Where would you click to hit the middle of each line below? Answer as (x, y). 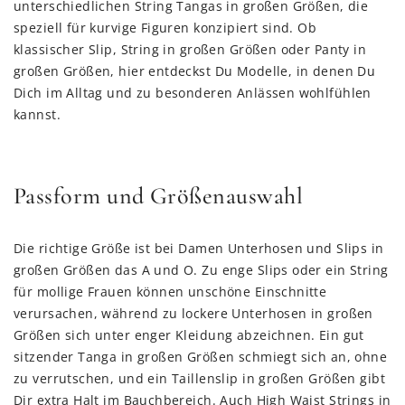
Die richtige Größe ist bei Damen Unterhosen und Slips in (199, 248)
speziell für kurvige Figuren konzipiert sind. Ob (165, 28)
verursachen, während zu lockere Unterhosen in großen (193, 313)
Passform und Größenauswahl (158, 196)
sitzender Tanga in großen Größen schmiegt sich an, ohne (201, 357)
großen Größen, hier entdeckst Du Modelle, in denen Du (195, 71)
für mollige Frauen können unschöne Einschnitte (170, 292)
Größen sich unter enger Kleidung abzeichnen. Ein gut (189, 335)
